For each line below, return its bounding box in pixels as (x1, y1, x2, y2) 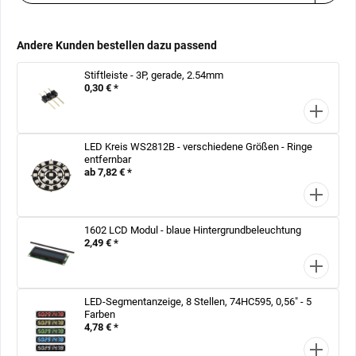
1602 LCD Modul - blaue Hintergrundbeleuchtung (84, 224, 301, 237)
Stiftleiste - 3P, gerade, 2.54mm (84, 69, 223, 81)
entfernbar (84, 153, 131, 165)
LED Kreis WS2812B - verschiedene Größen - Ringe (84, 140, 312, 153)
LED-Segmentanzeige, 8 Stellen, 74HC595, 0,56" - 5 (84, 295, 311, 308)
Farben (84, 308, 115, 320)
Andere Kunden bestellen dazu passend (17, 39, 217, 52)
